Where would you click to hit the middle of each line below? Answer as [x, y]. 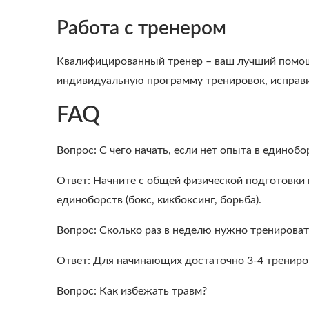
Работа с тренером [141, 28]
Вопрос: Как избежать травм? [132, 291]
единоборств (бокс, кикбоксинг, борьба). [159, 200]
